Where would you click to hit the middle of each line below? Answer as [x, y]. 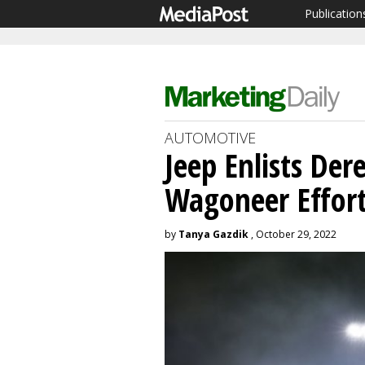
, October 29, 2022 [292, 234]
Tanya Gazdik [213, 234]
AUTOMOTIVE [210, 138]
